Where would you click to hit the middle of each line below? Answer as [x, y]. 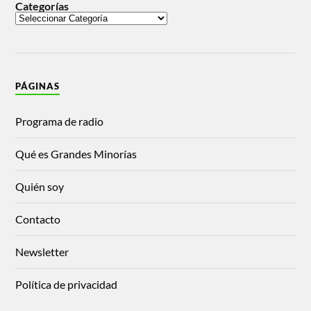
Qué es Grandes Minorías [76, 153]
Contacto [38, 219]
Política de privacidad [67, 284]
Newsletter [42, 251]
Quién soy [40, 186]
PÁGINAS [38, 86]
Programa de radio [60, 121]
